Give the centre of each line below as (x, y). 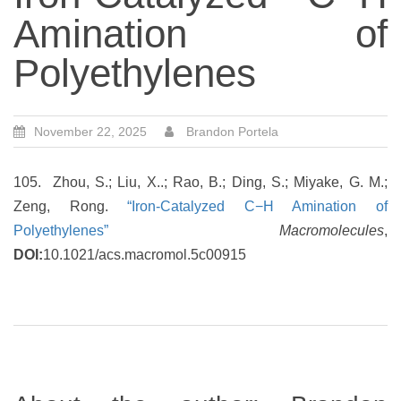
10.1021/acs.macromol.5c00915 (145, 255)
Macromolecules (332, 230)
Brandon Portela (232, 132)
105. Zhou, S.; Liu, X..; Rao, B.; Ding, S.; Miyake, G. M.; (200, 182)
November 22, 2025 (90, 132)
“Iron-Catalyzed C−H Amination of (258, 206)
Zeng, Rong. (71, 206)
